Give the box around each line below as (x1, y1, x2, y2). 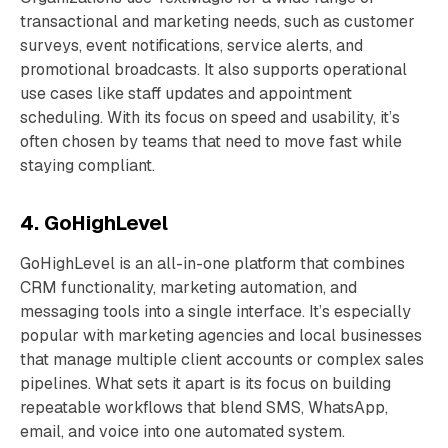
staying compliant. (20, 155, 155, 176)
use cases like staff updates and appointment (20, 83, 352, 104)
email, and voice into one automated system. (20, 421, 345, 442)
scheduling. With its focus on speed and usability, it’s (20, 107, 400, 128)
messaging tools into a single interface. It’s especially (20, 301, 411, 322)
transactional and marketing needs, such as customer (20, 11, 415, 32)
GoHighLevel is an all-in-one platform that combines (20, 253, 405, 274)
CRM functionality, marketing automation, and (20, 277, 357, 298)
